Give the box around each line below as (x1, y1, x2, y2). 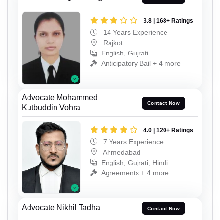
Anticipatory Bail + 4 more (101, 59, 181, 68)
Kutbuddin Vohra (22, 103, 80, 111)
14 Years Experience (101, 28, 167, 37)
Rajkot (101, 39, 123, 47)
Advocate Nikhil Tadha (22, 203, 100, 212)
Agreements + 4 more (101, 168, 169, 177)
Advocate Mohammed (22, 93, 98, 102)
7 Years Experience (101, 137, 164, 146)
